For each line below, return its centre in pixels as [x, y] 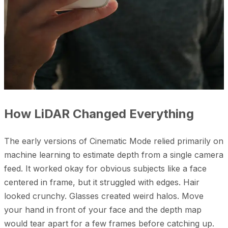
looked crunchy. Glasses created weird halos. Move [104, 196]
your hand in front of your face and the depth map [103, 210]
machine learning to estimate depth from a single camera [114, 155]
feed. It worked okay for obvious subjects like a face [105, 169]
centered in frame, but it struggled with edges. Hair [102, 182]
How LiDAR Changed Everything [99, 114]
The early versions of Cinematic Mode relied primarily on [114, 141]
